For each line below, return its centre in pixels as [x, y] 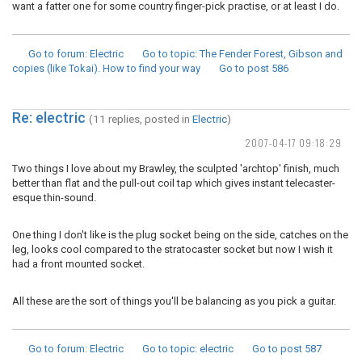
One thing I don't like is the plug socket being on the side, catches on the [180, 235]
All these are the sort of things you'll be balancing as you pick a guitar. [174, 301]
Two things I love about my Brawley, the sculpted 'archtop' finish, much [176, 168]
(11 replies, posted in [141, 119]
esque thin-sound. [54, 198]
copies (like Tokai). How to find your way [106, 68]
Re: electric [49, 118]
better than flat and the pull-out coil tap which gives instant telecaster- [174, 183]
